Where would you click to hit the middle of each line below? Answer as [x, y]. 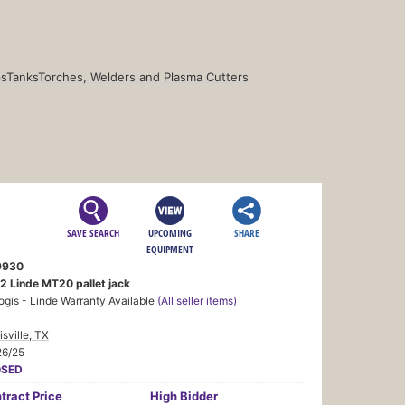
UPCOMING [170, 232]
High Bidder [184, 396]
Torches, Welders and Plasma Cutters [143, 76]
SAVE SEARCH [94, 232]
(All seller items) [197, 300]
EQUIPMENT [170, 249]
